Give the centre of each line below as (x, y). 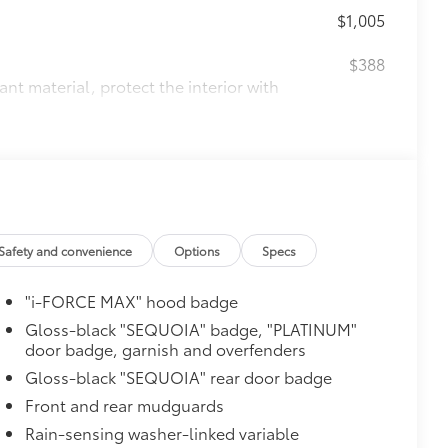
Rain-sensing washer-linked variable (161, 432)
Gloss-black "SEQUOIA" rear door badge (178, 376)
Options (197, 250)
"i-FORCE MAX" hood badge (131, 300)
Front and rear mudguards (124, 404)
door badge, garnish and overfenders (165, 348)
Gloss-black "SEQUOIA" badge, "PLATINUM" (190, 328)
